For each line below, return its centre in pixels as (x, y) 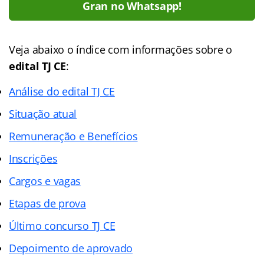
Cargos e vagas (45, 181)
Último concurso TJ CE (62, 225)
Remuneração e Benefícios (73, 136)
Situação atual (43, 113)
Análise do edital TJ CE (62, 91)
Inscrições (33, 158)
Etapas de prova (47, 203)
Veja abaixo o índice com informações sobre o (121, 49)
